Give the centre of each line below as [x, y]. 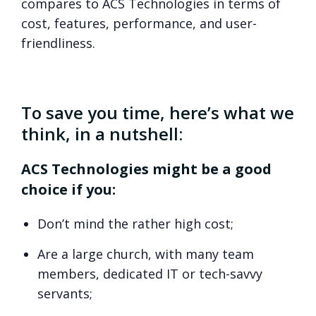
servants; [65, 294]
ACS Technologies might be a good [146, 169]
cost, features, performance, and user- [139, 24]
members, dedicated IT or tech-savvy [150, 274]
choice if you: [68, 190]
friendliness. [58, 43]
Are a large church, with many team [146, 254]
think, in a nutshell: [102, 134]
